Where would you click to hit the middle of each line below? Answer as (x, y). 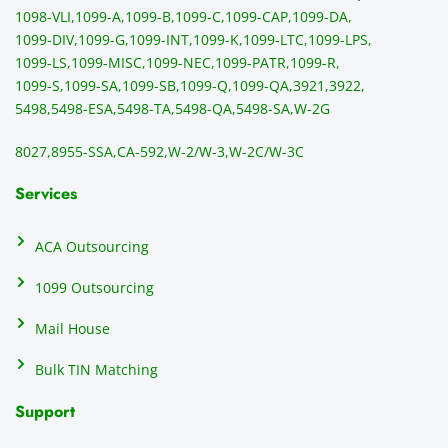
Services (46, 194)
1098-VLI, (45, 17)
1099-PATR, (252, 63)
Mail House (72, 329)
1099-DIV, (46, 40)
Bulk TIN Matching (96, 370)
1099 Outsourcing (94, 288)
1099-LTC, (275, 40)
